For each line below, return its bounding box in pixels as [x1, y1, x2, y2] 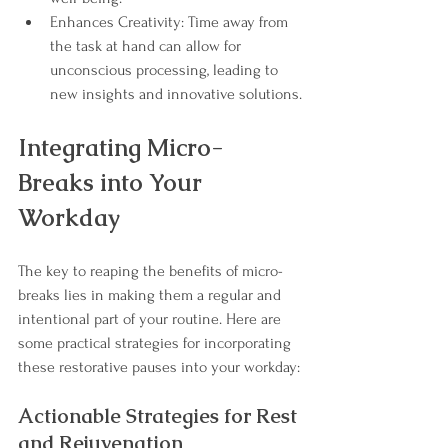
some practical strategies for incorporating [18, 334, 295, 353]
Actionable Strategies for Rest [18, 403, 302, 430]
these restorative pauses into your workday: [18, 358, 300, 377]
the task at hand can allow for [50, 37, 245, 56]
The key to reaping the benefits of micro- [18, 262, 283, 281]
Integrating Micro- [18, 132, 223, 164]
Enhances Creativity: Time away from [50, 13, 292, 32]
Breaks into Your [18, 167, 208, 199]
